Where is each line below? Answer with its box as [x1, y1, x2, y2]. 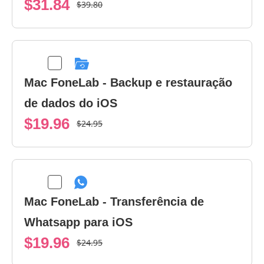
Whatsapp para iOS [24, 216, 133, 229]
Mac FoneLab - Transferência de [24, 195, 204, 209]
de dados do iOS [24, 97, 117, 110]
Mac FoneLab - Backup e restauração [24, 76, 232, 90]
